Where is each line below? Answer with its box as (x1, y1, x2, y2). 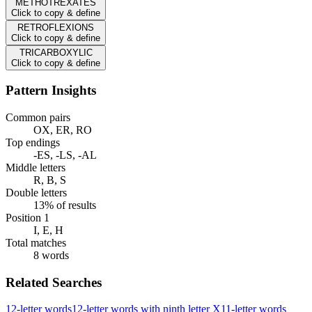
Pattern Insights (6, 83, 96, 98)
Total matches (6, 237, 66, 249)
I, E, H (33, 224, 63, 237)
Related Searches (6, 274, 102, 290)
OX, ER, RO (33, 124, 92, 136)
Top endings (6, 136, 60, 149)
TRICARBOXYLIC (19, 47, 93, 58)
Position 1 (6, 212, 49, 224)
